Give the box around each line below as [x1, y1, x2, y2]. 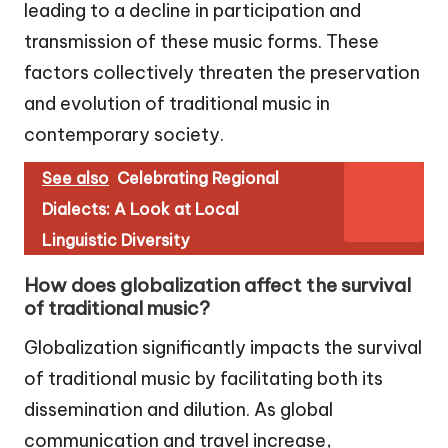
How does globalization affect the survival [24, 273, 411, 298]
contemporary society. [24, 123, 224, 147]
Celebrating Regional [117, 168, 279, 189]
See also [42, 168, 109, 189]
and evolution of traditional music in [24, 92, 330, 116]
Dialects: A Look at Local [42, 199, 239, 220]
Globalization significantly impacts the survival [24, 336, 422, 360]
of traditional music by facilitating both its [24, 367, 383, 391]
